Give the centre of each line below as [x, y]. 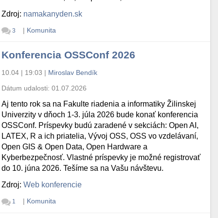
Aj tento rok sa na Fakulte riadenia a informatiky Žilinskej [99, 104]
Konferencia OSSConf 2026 [69, 55]
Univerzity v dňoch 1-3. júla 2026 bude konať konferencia [100, 115]
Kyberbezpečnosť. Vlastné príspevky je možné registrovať [101, 158]
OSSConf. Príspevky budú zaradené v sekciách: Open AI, [100, 126]
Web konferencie [53, 185]
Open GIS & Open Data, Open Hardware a [75, 147]
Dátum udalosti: [27, 88]
